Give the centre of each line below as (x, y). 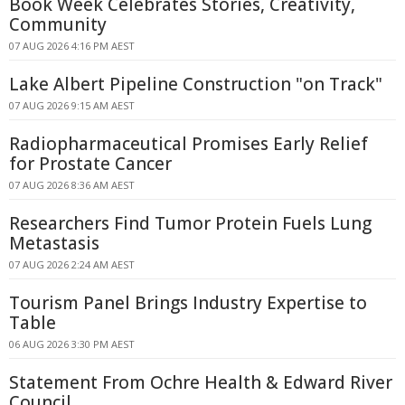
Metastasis (54, 243)
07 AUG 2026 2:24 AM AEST (72, 264)
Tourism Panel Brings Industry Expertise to (188, 303)
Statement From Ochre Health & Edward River (201, 382)
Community (58, 24)
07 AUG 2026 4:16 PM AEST (72, 46)
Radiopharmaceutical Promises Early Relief (188, 144)
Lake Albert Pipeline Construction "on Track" (196, 84)
